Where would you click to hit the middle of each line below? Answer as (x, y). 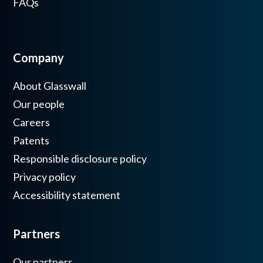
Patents (31, 141)
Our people (39, 104)
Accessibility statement (67, 195)
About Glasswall (50, 86)
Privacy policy (45, 177)
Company (39, 58)
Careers (32, 122)
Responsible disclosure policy (80, 159)
